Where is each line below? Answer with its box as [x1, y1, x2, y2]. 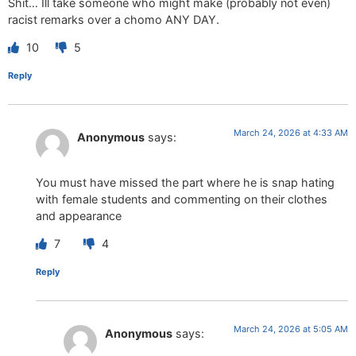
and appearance [36, 208, 122, 222]
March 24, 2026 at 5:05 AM [234, 323, 348, 335]
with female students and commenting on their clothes [36, 192, 327, 206]
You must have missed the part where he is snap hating [36, 175, 335, 189]
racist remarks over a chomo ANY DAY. [8, 12, 219, 26]
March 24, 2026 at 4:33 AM [234, 127, 348, 139]
